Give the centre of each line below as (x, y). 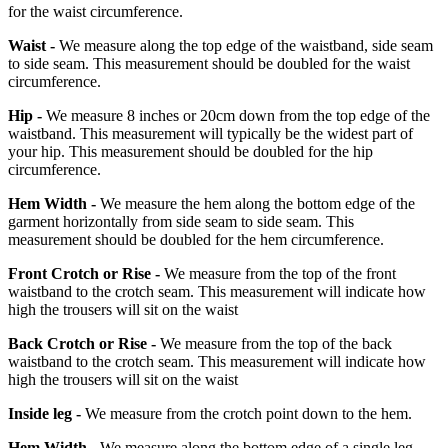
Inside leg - (44, 414)
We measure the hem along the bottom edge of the (255, 204)
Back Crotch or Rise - (82, 344)
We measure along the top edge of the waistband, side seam (244, 46)
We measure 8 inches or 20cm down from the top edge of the (236, 116)
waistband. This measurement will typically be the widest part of (210, 134)
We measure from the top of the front (278, 274)
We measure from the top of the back (274, 344)
